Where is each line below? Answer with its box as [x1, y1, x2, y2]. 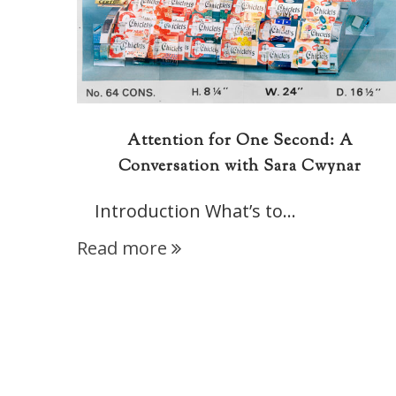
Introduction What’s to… [77, 199, 296, 224]
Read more [77, 236, 167, 261]
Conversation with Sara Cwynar [118, 156, 362, 179]
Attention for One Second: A [126, 130, 354, 154]
